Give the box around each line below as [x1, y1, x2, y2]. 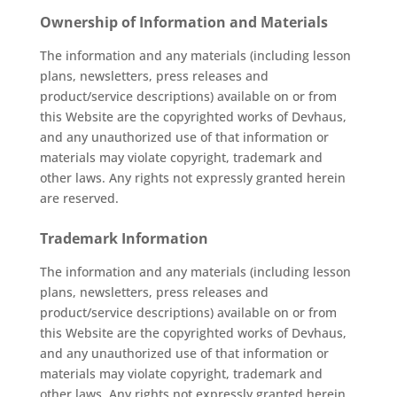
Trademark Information [39, 229, 208, 248]
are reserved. [39, 190, 119, 206]
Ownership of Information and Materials [39, 12, 328, 32]
